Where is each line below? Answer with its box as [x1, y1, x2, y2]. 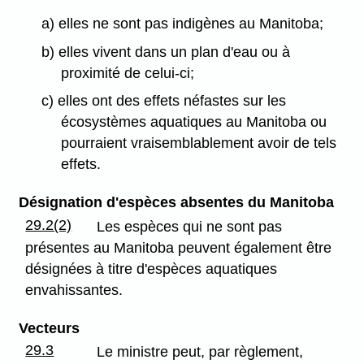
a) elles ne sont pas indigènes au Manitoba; [41, 15, 323, 32]
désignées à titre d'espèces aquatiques [25, 260, 278, 277]
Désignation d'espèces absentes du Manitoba [18, 194, 334, 211]
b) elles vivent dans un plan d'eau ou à [41, 43, 290, 60]
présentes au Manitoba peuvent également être [25, 239, 332, 256]
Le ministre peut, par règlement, [97, 343, 304, 360]
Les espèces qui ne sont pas [97, 218, 283, 235]
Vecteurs [18, 319, 80, 336]
